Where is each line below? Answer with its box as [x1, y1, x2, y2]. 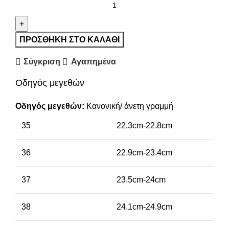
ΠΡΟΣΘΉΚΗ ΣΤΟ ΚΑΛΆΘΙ [19, 35, 120, 44]
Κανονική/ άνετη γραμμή [86, 101, 173, 110]
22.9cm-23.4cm [117, 148, 172, 157]
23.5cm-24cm [117, 175, 166, 184]
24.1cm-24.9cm [117, 202, 172, 211]
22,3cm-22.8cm [117, 121, 172, 130]
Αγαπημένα [71, 57, 116, 66]
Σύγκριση [24, 57, 61, 66]
